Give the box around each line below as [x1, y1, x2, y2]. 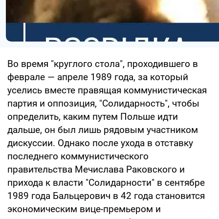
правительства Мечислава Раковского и [7, 163, 185, 175]
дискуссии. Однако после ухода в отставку [7, 137, 193, 149]
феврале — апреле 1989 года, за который [7, 71, 188, 83]
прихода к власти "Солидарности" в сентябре [7, 176, 205, 188]
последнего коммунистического [7, 150, 149, 162]
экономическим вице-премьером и [7, 203, 161, 215]
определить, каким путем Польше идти [7, 110, 178, 122]
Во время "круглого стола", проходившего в [7, 58, 198, 69]
